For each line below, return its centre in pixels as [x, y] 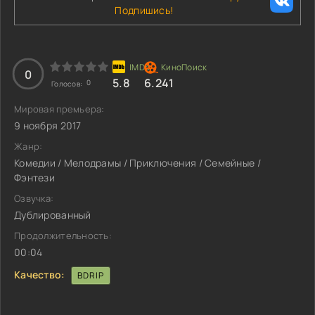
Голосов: [68, 84]
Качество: [40, 274]
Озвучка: [34, 198]
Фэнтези [34, 178]
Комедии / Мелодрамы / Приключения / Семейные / [137, 163]
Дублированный [53, 215]
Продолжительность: [63, 236]
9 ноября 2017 [48, 126]
